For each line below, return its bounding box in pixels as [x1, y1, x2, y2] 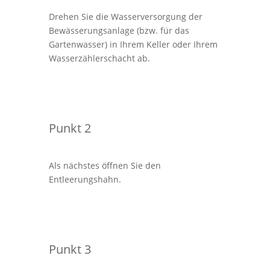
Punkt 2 [48, 119, 91, 136]
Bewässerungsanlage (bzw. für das [48, 24, 189, 36]
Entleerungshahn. [48, 173, 121, 185]
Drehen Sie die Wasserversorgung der [48, 10, 202, 22]
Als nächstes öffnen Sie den [48, 159, 161, 171]
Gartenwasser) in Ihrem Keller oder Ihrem [48, 38, 218, 50]
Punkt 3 [48, 240, 91, 257]
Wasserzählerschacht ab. [48, 52, 150, 64]
